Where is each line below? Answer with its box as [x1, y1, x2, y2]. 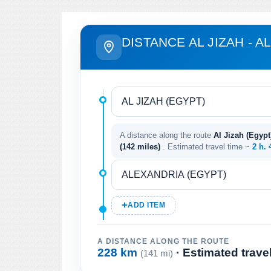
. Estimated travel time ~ [163, 142, 252, 151]
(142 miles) [120, 142, 163, 151]
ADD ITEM [128, 201, 166, 209]
